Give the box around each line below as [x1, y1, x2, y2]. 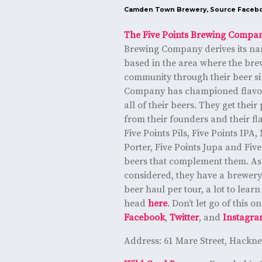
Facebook [123, 212, 165, 224]
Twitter [169, 212, 199, 224]
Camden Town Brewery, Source [123, 6, 237, 14]
